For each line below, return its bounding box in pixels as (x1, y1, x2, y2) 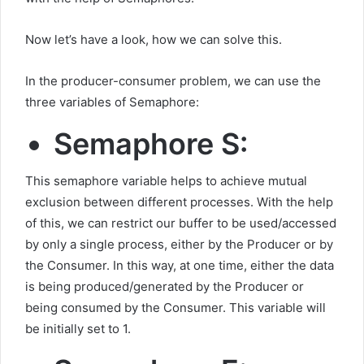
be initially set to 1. (25, 321, 131, 337)
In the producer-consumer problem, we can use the (25, 73, 321, 89)
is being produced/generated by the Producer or (25, 279, 304, 295)
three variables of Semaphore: (25, 94, 199, 110)
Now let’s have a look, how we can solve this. (25, 32, 282, 48)
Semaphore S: (54, 126, 248, 162)
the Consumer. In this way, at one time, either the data (25, 258, 334, 274)
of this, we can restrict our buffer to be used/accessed (25, 215, 336, 232)
